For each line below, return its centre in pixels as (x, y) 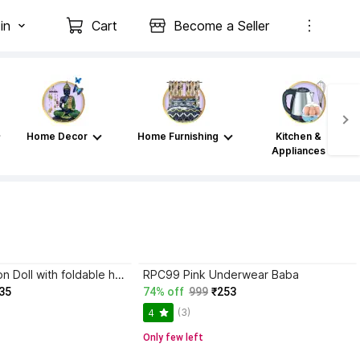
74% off (164, 292)
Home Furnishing (178, 136)
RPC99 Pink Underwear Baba (221, 274)
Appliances (298, 151)
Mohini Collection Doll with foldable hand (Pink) (120, 274)
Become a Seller (221, 26)
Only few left (173, 337)
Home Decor (57, 136)
